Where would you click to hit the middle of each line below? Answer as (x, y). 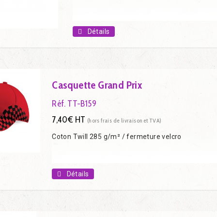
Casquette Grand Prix (97, 85)
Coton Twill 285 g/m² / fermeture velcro (117, 136)
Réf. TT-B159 (74, 103)
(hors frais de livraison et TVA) (124, 120)
